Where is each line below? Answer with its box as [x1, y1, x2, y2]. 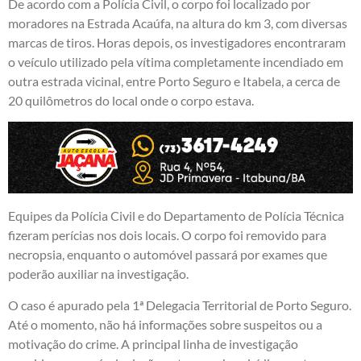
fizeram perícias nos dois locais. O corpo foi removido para [8, 227, 326, 243]
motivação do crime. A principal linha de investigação [8, 335, 298, 351]
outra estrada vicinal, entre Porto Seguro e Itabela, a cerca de [8, 73, 340, 89]
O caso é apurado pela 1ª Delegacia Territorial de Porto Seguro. [8, 297, 351, 313]
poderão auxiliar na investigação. [8, 266, 189, 282]
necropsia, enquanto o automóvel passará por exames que [8, 247, 327, 263]
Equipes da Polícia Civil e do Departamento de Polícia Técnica [8, 208, 344, 224]
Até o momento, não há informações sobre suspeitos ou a [8, 316, 322, 332]
